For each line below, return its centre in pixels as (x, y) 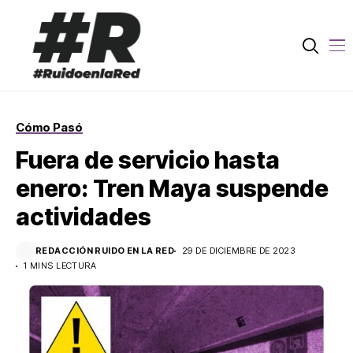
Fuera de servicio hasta (148, 160)
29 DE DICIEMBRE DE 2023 (239, 251)
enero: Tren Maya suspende (172, 189)
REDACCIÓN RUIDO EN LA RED (105, 251)
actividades (84, 217)
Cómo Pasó (49, 128)
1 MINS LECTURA (60, 266)
